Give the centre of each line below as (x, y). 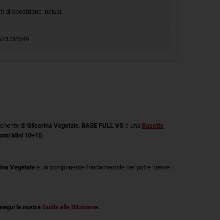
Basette (153, 125)
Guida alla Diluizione (70, 207)
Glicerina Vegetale (53, 125)
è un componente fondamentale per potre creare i (104, 167)
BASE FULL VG (103, 125)
